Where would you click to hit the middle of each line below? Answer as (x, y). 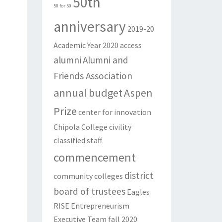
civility (120, 127)
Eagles (138, 192)
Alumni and (105, 60)
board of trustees (89, 192)
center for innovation (114, 112)
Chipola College (80, 127)
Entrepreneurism (100, 206)
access (131, 45)
